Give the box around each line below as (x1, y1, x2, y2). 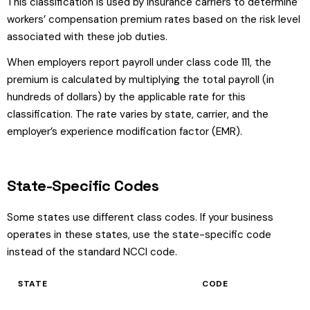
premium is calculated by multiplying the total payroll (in (7, 73, 274, 86)
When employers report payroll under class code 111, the (7, 55, 271, 69)
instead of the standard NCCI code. (7, 245, 177, 259)
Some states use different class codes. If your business (7, 210, 273, 224)
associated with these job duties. (7, 30, 167, 44)
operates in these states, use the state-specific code (7, 228, 271, 241)
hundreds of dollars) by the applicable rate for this (7, 90, 246, 104)
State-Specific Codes (7, 176, 159, 195)
